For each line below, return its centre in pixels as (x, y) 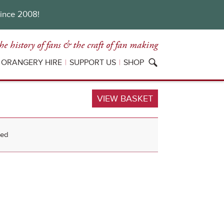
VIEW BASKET (125, 98)
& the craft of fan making (110, 45)
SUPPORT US (93, 62)
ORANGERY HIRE (31, 62)
